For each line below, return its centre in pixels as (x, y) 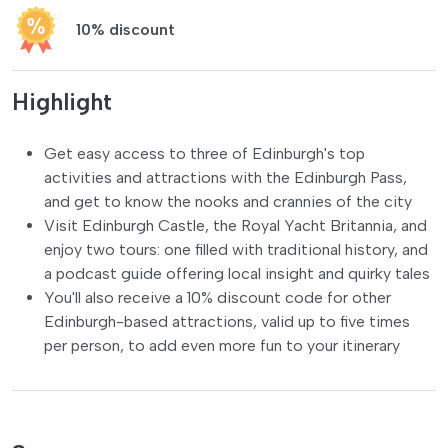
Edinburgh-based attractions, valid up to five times (227, 321)
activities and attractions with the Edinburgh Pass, (225, 177)
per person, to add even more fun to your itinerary (222, 345)
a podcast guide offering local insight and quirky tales (237, 273)
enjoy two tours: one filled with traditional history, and (236, 249)
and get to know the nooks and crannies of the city (228, 201)
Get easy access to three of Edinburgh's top (204, 153)
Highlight (62, 101)
